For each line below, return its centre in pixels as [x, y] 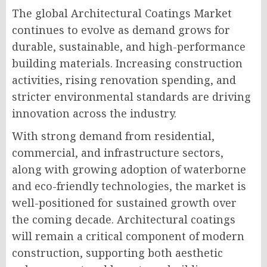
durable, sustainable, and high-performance [129, 46]
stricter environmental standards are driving [131, 97]
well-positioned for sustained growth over [124, 203]
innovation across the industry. [94, 113]
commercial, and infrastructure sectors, [118, 153]
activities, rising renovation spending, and [124, 80]
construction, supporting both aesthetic [117, 253]
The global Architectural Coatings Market [122, 13]
